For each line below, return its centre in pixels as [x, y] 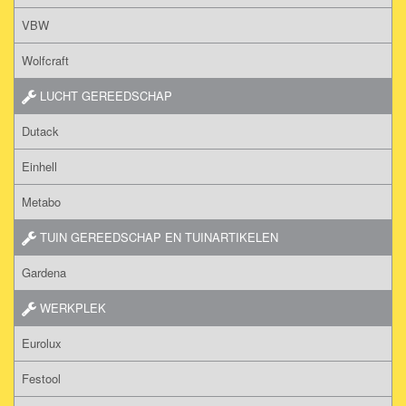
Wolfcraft [45, 60]
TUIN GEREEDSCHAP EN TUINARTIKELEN [157, 237]
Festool [41, 378]
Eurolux [42, 343]
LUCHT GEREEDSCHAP [104, 95]
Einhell [39, 166]
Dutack [40, 130]
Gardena [44, 272]
